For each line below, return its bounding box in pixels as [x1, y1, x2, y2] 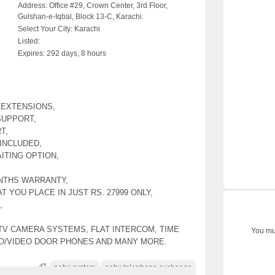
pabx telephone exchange [105, 263, 192, 272]
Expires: [18, 49, 45, 58]
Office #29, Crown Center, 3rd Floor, [47, 1, 168, 10]
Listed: [18, 37, 40, 45]
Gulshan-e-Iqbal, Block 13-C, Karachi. [18, 12, 144, 21]
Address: [18, 1, 47, 10]
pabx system [54, 263, 96, 272]
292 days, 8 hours [45, 49, 106, 58]
